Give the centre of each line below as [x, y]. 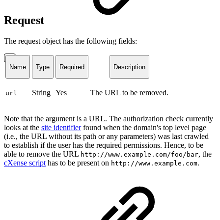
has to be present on [78, 163]
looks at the [23, 128]
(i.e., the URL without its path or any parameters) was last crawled [106, 137]
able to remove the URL [42, 154]
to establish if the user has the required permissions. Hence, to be [104, 145]
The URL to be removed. [129, 93]
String [41, 93]
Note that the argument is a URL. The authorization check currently [109, 119]
